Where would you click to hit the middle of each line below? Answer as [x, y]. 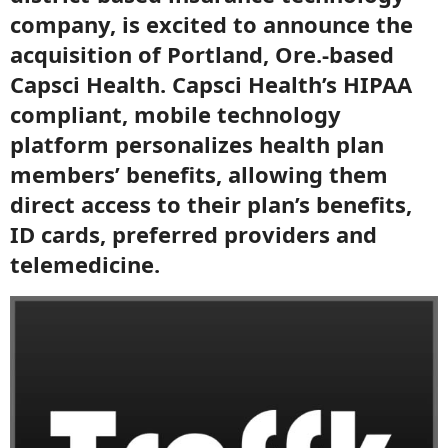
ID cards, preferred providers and [193, 234]
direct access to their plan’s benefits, [211, 204]
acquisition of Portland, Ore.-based [202, 54]
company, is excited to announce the [211, 24]
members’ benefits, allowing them [199, 174]
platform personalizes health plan [197, 144]
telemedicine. [85, 264]
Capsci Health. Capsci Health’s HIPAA [211, 84]
